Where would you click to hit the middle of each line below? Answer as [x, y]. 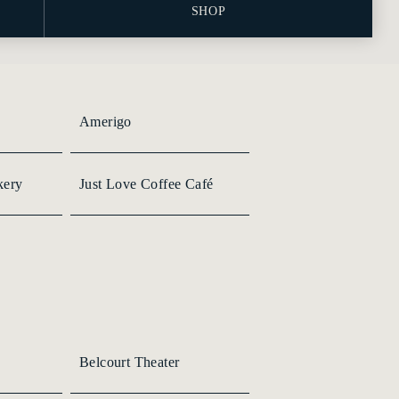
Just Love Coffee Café [147, 183]
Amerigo [106, 121]
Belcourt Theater [130, 362]
